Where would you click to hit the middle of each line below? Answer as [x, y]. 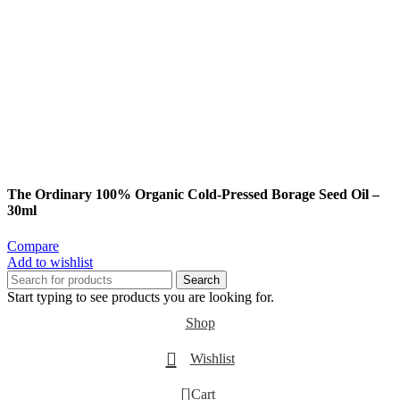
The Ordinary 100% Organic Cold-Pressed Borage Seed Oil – [193, 195]
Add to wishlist [50, 262]
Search [201, 279]
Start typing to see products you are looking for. [141, 296]
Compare [33, 246]
